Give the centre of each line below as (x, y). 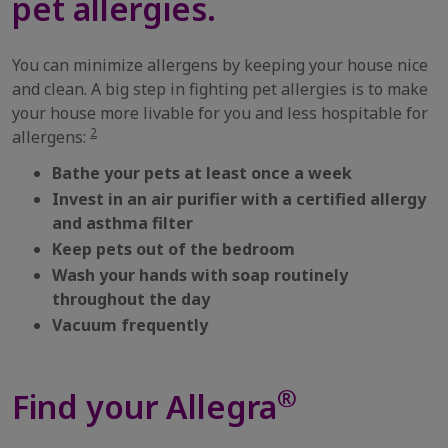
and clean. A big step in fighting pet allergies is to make (220, 89)
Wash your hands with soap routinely (200, 275)
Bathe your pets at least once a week (204, 173)
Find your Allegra (144, 406)
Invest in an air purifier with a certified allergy (239, 199)
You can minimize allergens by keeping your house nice (220, 65)
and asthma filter (122, 223)
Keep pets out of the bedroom (175, 249)
